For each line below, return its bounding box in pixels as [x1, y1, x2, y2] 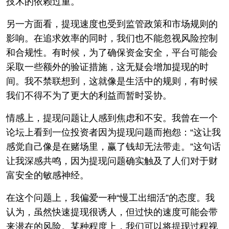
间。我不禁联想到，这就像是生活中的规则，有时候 [6, 76, 218, 86]
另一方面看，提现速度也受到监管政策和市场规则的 [6, 18, 218, 29]
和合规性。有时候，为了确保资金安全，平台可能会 [6, 47, 218, 58]
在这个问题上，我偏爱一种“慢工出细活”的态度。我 [6, 192, 215, 203]
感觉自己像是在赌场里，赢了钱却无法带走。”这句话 [6, 141, 221, 152]
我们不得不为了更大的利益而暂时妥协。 [6, 90, 172, 101]
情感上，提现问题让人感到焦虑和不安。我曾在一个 [6, 112, 218, 123]
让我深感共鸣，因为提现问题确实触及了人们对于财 [6, 155, 218, 166]
